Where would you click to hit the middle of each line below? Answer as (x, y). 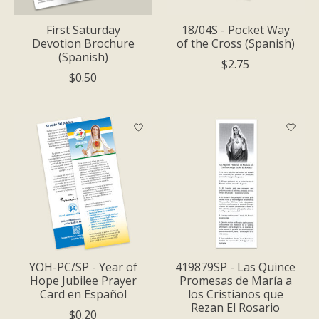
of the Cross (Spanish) (235, 43)
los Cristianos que (235, 294)
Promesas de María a (235, 280)
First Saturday (83, 30)
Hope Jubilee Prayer (83, 280)
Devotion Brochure (83, 43)
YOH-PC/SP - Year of (83, 267)
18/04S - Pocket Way (235, 30)
